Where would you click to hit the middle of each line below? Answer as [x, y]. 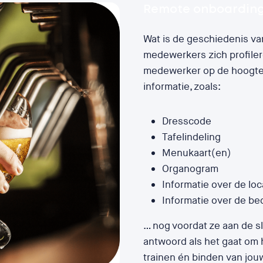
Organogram [190, 168]
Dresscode [187, 121]
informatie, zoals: [182, 86]
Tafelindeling [191, 137]
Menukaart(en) [197, 153]
